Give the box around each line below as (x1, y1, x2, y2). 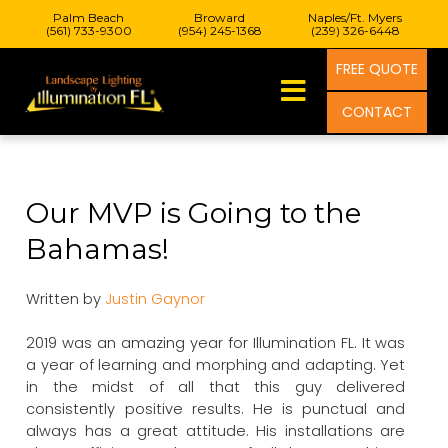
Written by (26, 289, 106, 310)
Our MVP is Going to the (26, 196, 362, 230)
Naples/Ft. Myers (308, 10, 403, 25)
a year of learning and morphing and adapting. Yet (26, 354, 406, 375)
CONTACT (341, 102, 412, 122)
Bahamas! (26, 232, 170, 266)
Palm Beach (53, 10, 125, 25)
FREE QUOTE (335, 59, 418, 79)
